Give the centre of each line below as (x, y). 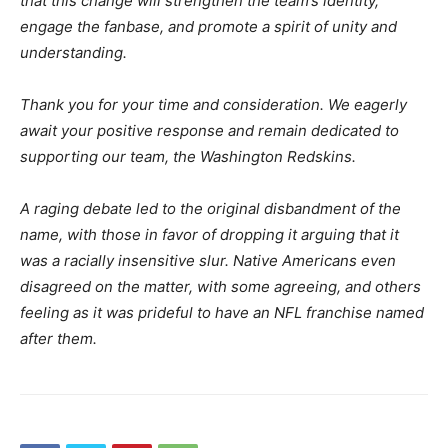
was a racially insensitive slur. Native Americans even (208, 260)
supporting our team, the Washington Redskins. (188, 156)
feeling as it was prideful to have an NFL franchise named (222, 312)
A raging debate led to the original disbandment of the (210, 208)
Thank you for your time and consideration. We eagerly (213, 104)
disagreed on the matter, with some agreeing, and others (220, 286)
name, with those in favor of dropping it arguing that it (209, 234)
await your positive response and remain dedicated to (209, 130)
